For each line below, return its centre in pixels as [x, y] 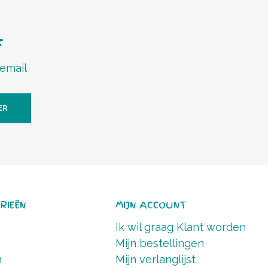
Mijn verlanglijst [155, 259]
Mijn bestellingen [159, 243]
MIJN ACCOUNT [151, 205]
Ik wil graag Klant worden [180, 227]
